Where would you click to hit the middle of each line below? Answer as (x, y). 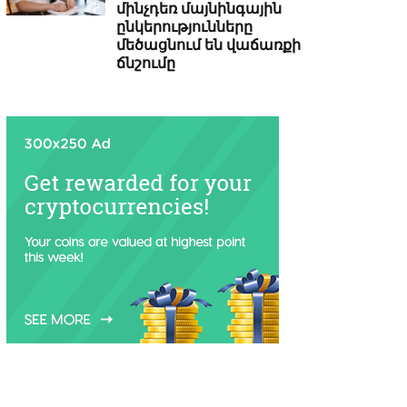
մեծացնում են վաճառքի (209, 45)
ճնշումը (146, 64)
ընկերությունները (185, 27)
